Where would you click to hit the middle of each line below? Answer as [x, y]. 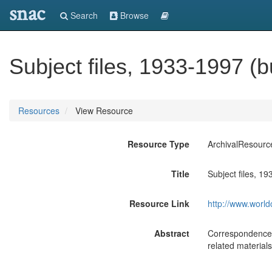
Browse [133, 15]
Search [83, 15]
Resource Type [158, 144]
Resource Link [159, 203]
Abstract [172, 233]
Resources [39, 110]
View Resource [103, 110]
